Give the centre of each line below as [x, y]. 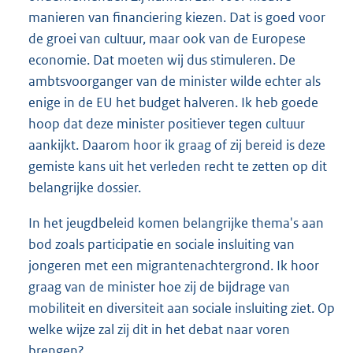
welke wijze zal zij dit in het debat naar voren [159, 329]
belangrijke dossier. [85, 187]
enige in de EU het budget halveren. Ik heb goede [173, 102]
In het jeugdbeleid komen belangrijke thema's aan [176, 223]
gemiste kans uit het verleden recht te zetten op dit [178, 166]
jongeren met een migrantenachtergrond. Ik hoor [174, 265]
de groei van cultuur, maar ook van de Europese [167, 38]
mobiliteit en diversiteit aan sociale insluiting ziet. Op [182, 308]
